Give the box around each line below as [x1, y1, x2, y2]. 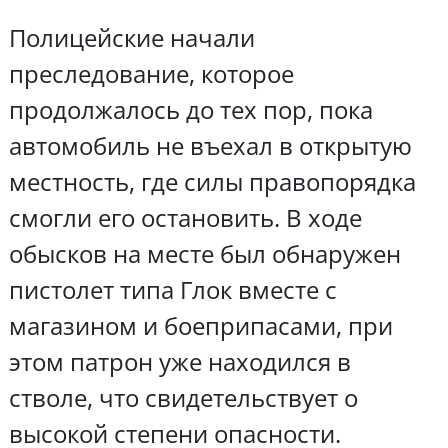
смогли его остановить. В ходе [8, 200, 362, 234]
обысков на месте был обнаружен [8, 236, 401, 270]
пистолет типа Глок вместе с [8, 272, 337, 306]
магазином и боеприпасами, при [8, 308, 393, 342]
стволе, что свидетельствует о [8, 380, 358, 414]
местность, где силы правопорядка [8, 164, 416, 198]
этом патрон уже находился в [8, 344, 351, 378]
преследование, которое [8, 56, 294, 90]
